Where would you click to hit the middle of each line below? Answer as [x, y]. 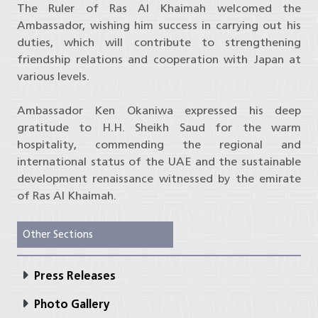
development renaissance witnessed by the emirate [159, 179]
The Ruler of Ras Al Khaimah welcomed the [159, 9]
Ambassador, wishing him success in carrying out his [159, 26]
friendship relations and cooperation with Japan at [159, 60]
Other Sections [58, 235]
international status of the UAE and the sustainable [159, 162]
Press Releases [73, 276]
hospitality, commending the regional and [159, 145]
